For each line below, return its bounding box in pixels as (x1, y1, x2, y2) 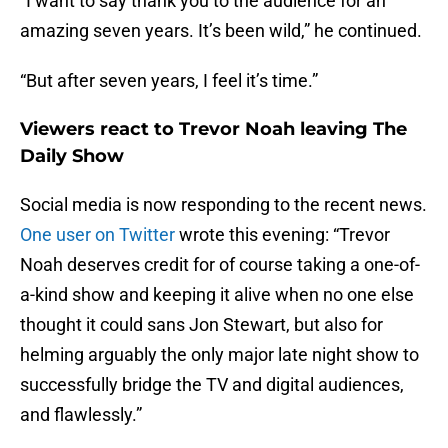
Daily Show (20, 145, 124, 168)
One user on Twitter (20, 224, 175, 246)
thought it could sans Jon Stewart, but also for (20, 314, 383, 336)
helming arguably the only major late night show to (20, 344, 419, 366)
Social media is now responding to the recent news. (20, 194, 427, 216)
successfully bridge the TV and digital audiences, (20, 374, 404, 396)
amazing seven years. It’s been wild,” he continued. (20, 20, 422, 42)
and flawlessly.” (20, 404, 142, 426)
